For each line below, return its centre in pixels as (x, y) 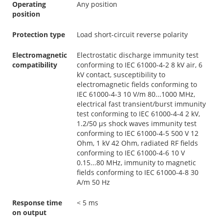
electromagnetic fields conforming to (137, 84)
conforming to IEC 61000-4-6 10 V (131, 153)
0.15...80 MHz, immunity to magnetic (136, 162)
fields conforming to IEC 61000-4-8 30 (138, 172)
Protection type (39, 34)
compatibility (35, 65)
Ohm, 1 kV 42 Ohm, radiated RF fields (137, 143)
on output (29, 212)
